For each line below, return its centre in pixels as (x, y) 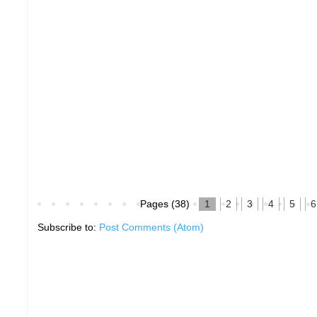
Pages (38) (165, 204)
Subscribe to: (68, 227)
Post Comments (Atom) (151, 227)
